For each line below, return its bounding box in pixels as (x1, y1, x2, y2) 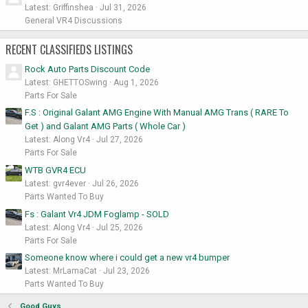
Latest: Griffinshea (25, 2, 93, 12)
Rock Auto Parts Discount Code (25, 63, 150, 74)
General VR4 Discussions (25, 15, 122, 25)
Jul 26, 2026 (92, 178, 139, 188)
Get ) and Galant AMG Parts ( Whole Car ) (25, 121, 186, 132)
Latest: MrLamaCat (25, 266, 97, 276)
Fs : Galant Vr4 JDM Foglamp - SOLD (25, 208, 169, 219)
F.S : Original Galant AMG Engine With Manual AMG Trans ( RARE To (25, 107, 289, 118)
